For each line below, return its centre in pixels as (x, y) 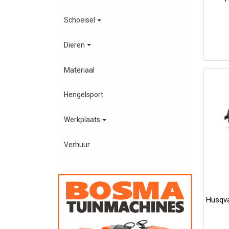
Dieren (75, 45)
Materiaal (79, 70)
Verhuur (77, 144)
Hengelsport (84, 95)
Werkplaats (82, 120)
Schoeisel (80, 20)
